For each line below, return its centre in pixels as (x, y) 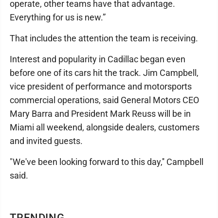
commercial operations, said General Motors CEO (104, 100)
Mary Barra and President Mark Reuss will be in (100, 113)
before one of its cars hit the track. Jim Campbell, (104, 73)
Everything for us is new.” (58, 17)
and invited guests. (46, 141)
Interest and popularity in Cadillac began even (98, 59)
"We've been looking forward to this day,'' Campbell (107, 162)
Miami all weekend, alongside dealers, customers (105, 127)
